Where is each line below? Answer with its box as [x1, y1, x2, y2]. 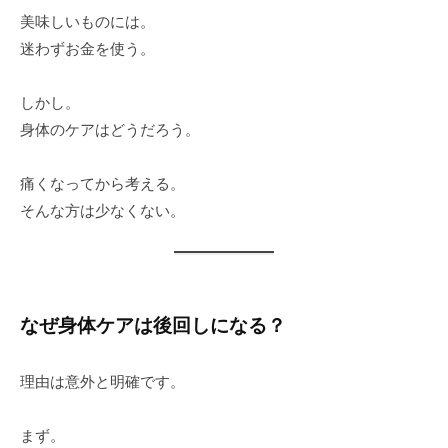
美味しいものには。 [20, 12, 155, 30]
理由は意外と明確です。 [20, 373, 185, 391]
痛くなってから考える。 [20, 174, 185, 192]
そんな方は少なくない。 [20, 201, 185, 219]
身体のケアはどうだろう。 [20, 120, 200, 138]
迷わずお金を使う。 [20, 39, 155, 57]
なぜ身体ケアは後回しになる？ [20, 314, 286, 336]
